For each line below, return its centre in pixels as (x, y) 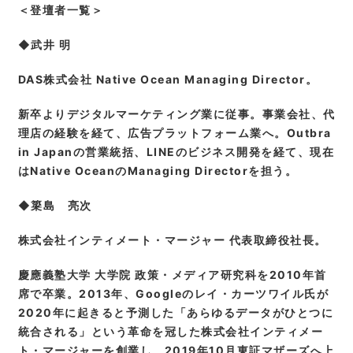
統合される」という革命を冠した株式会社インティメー (170, 332)
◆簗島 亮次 (55, 206)
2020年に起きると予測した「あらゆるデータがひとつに (175, 313)
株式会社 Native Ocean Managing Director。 (180, 80)
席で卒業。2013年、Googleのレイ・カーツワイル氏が (173, 294)
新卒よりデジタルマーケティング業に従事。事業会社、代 (176, 114)
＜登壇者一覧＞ (60, 10)
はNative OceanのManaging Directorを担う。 (157, 171)
